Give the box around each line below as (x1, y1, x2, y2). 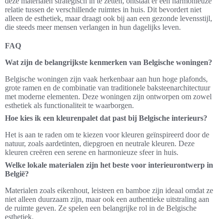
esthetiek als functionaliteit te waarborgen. (5, 101, 134, 109)
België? (5, 169, 29, 178)
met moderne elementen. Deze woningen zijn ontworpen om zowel (5, 92, 212, 101)
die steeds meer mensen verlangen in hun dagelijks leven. (5, 22, 181, 31)
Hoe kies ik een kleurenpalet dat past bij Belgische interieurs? (5, 113, 207, 122)
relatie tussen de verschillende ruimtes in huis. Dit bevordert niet (5, 5, 201, 14)
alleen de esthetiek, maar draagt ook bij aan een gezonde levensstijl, (5, 14, 212, 22)
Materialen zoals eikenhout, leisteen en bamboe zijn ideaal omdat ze (5, 186, 213, 195)
